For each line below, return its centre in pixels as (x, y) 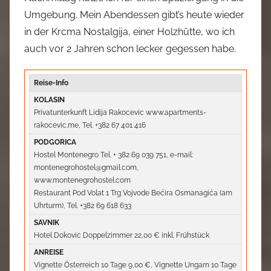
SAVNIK (47, 223)
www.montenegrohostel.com (83, 180)
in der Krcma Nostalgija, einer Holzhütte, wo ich (129, 32)
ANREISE (49, 252)
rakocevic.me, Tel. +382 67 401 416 (92, 125)
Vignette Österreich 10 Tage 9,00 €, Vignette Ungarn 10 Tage (135, 265)
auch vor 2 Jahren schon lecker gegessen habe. (130, 49)
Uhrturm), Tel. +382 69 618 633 (83, 206)
